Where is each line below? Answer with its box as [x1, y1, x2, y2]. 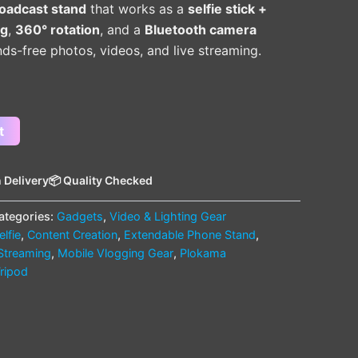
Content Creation [27, 227, 117, 241]
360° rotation [15, 21, 100, 38]
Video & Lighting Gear [109, 209, 226, 223]
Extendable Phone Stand [124, 227, 256, 241]
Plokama [180, 245, 226, 260]
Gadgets [57, 209, 103, 223]
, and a [100, 21, 145, 38]
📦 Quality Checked [49, 173, 153, 187]
